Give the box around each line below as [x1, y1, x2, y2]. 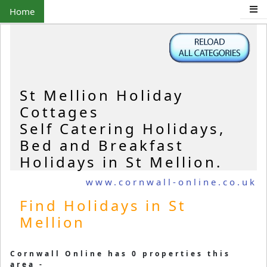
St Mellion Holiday [20, 85, 184, 105]
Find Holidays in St [20, 195, 187, 216]
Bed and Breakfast [20, 135, 184, 156]
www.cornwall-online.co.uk [86, 175, 257, 188]
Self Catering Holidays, [20, 119, 225, 139]
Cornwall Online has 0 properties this [10, 248, 231, 259]
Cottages [20, 102, 100, 122]
